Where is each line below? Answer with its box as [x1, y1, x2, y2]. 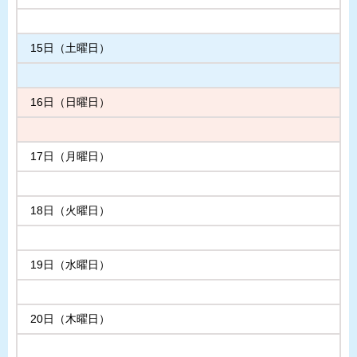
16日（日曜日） [30, 96, 110, 109]
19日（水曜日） [30, 258, 110, 272]
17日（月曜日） [30, 150, 110, 163]
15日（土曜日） [30, 41, 110, 55]
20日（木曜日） [30, 312, 110, 326]
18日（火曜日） [30, 204, 110, 218]
